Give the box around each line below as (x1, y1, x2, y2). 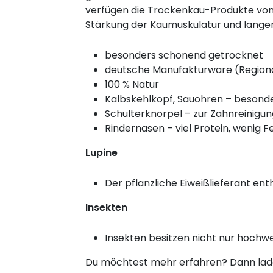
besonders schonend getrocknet (105, 48, 263, 63)
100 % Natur (105, 77, 159, 92)
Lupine (85, 146, 118, 160)
